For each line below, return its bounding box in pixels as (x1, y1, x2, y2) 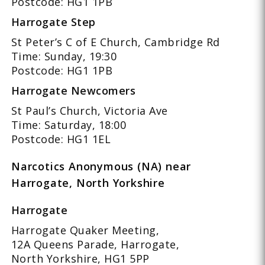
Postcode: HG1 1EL (11, 131, 111, 146)
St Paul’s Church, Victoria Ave (11, 103, 168, 118)
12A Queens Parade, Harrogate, (11, 237, 180, 251)
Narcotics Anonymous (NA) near (11, 159, 192, 173)
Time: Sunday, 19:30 (11, 49, 117, 63)
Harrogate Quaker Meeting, (11, 222, 160, 237)
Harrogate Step (11, 14, 96, 29)
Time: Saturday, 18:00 (11, 117, 127, 132)
